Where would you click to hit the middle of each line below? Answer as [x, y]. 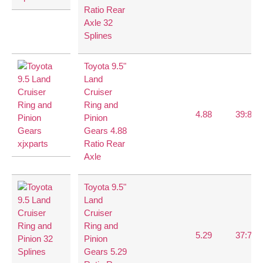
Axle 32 [98, 23]
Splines [98, 36]
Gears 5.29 [105, 252]
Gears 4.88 [105, 131]
